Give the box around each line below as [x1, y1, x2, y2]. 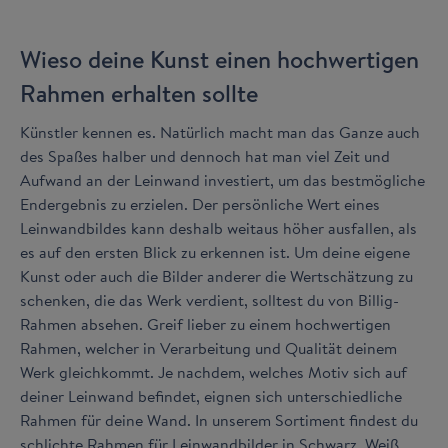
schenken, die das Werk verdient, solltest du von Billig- [20, 287, 399, 312]
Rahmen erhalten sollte [20, 75, 258, 110]
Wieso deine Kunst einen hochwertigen [20, 41, 419, 76]
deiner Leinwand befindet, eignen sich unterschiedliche [20, 383, 402, 408]
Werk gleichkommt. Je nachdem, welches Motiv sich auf [20, 359, 407, 384]
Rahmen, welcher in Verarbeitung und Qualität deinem [20, 335, 397, 360]
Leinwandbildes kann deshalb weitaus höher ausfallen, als [20, 215, 417, 240]
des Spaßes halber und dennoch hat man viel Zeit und [20, 143, 390, 168]
